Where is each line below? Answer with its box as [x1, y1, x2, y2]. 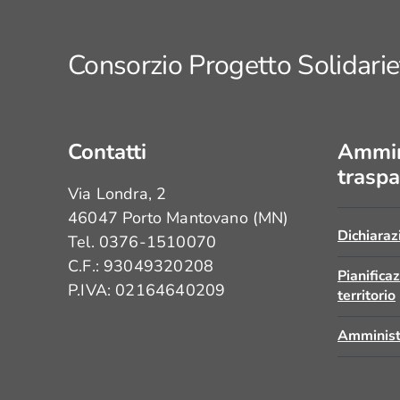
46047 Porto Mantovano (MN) [68, 207, 289, 229]
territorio [337, 286, 396, 305]
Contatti [68, 137, 146, 166]
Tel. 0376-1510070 [68, 231, 217, 253]
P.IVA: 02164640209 [68, 279, 226, 301]
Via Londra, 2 [68, 183, 167, 204]
